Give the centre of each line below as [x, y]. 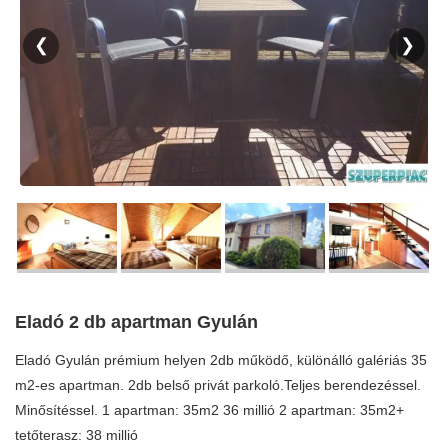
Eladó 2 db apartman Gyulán [136, 322]
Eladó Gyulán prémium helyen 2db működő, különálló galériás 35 [221, 360]
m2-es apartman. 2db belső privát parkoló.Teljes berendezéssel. [218, 385]
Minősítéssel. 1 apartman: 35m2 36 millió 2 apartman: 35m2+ [209, 410]
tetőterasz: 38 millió [76, 435]
